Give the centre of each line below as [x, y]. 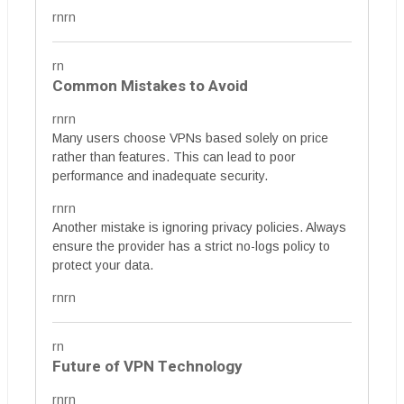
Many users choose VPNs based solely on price [190, 138]
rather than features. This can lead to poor [174, 157]
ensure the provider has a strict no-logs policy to [191, 246]
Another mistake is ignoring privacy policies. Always [199, 227]
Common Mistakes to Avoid [150, 86]
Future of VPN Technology [147, 367]
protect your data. [103, 265]
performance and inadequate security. [160, 176]
